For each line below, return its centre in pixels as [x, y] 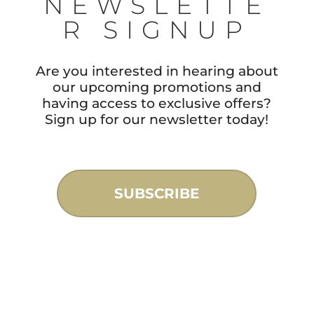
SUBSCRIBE [157, 194]
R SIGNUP [157, 30]
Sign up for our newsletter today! [157, 120]
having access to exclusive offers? [157, 104]
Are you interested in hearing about [157, 71]
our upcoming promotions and [157, 88]
